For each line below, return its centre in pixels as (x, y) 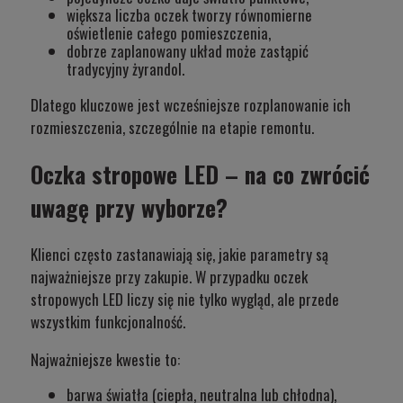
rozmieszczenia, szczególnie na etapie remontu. (172, 127)
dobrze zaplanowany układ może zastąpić (188, 50)
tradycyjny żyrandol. (125, 68)
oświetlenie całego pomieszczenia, (169, 32)
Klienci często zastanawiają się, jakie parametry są (179, 255)
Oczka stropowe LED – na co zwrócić (200, 175)
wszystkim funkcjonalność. (108, 322)
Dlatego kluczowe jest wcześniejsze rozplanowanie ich (191, 104)
